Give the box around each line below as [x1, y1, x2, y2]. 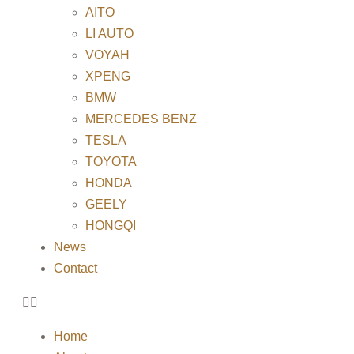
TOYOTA [85, 155, 137, 168]
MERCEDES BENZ [85, 112, 197, 126]
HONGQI [85, 219, 136, 232]
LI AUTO [85, 27, 134, 40]
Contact [54, 262, 97, 275]
